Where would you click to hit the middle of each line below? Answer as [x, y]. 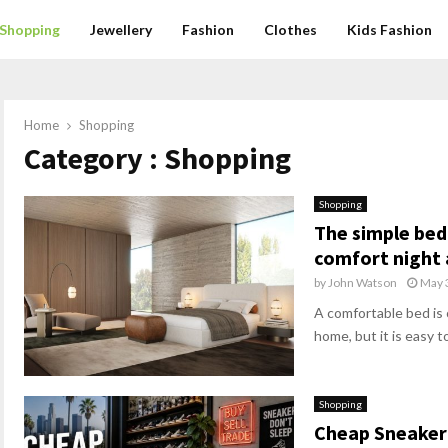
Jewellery [121, 29]
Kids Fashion [390, 29]
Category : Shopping [157, 158]
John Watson [362, 282]
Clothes [291, 29]
